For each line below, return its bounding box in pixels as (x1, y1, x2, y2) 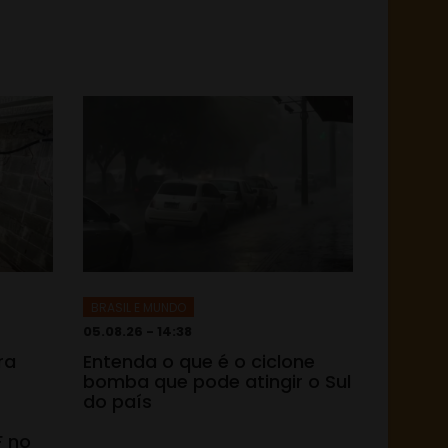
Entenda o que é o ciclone (83, 348, 315, 374)
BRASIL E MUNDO (91, 298, 186, 316)
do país (83, 388, 152, 414)
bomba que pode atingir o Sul (83, 368, 351, 394)
